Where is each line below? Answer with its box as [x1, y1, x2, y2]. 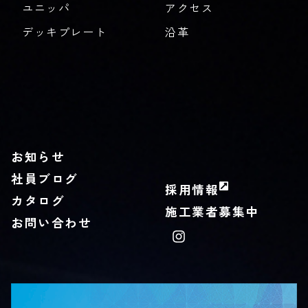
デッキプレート [22, 23, 107, 41]
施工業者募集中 [165, 203, 260, 221]
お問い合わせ [11, 214, 92, 232]
